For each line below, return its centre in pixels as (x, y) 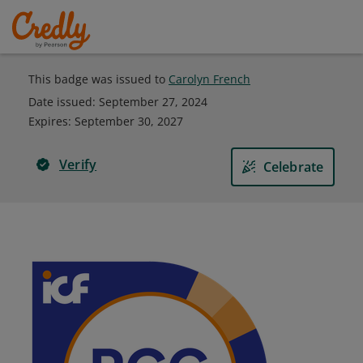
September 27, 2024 (153, 102)
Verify (78, 164)
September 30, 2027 (129, 121)
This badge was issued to (98, 79)
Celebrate (293, 167)
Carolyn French (209, 79)
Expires (48, 121)
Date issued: (64, 102)
